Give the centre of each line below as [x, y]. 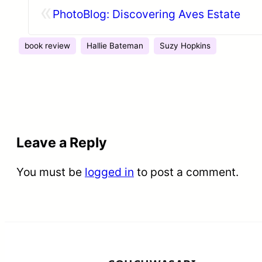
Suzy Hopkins [185, 46]
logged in [109, 172]
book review [47, 46]
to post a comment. [186, 172]
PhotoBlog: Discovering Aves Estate [146, 14]
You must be [51, 172]
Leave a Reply [62, 142]
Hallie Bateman [115, 46]
